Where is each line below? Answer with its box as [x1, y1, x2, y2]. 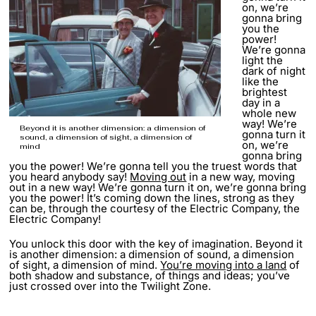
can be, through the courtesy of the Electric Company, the [9, 201, 300, 215]
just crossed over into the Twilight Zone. [9, 279, 212, 293]
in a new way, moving [186, 169, 296, 183]
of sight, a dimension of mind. [9, 257, 161, 272]
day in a [242, 95, 281, 109]
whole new [242, 106, 297, 120]
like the [242, 74, 279, 88]
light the [242, 53, 284, 67]
